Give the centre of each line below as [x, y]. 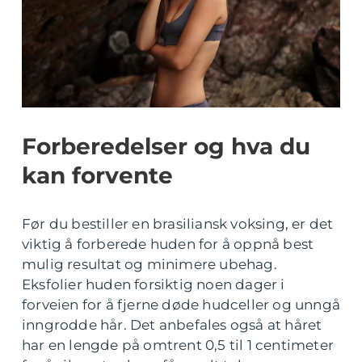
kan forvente [97, 176]
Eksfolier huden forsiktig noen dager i [154, 285]
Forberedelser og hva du [166, 147]
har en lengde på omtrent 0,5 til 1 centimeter [178, 345]
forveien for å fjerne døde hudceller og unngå [181, 305]
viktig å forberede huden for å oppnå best [168, 244]
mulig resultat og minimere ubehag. [149, 265]
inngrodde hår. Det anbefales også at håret [172, 325]
